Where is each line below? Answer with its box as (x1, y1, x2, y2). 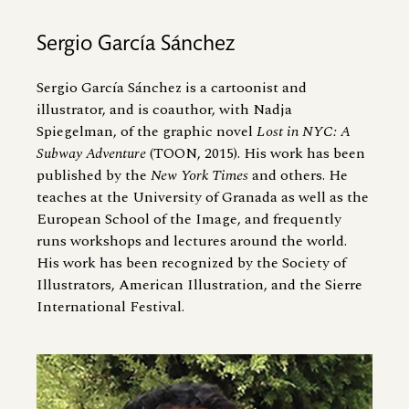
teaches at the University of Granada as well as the (37, 185, 369, 208)
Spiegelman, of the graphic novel (37, 120, 257, 142)
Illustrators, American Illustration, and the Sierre (37, 273, 362, 296)
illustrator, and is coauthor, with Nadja (37, 98, 292, 121)
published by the (37, 163, 151, 186)
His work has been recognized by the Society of (37, 251, 346, 274)
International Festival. (37, 295, 184, 318)
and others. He (248, 163, 348, 186)
